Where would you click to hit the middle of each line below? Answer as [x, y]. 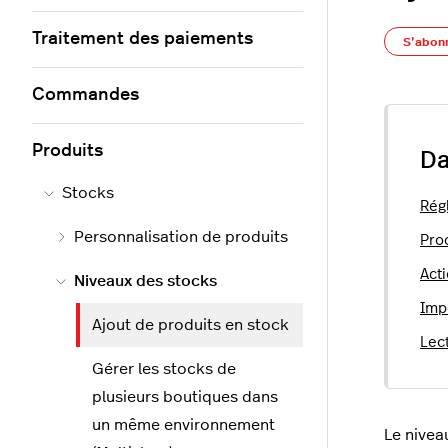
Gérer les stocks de [164, 369]
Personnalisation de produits [181, 237]
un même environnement [183, 425]
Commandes [85, 95]
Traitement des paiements [142, 39]
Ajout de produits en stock [190, 325]
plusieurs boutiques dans [185, 397]
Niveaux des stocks [145, 281]
